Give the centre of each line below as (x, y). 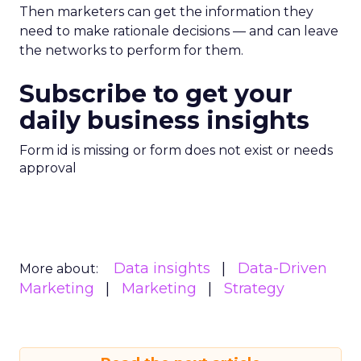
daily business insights (164, 120)
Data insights (162, 268)
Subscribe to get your (156, 94)
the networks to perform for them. (131, 50)
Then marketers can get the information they (166, 12)
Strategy (254, 288)
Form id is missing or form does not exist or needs (176, 150)
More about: (59, 269)
